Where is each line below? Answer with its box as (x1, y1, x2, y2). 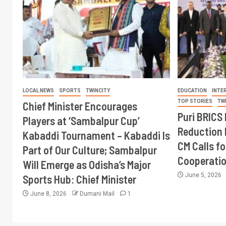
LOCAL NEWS (23, 88, 54, 93)
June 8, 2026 (29, 190, 68, 197)
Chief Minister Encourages (23, 99, 137, 112)
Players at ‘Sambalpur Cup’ (23, 114, 140, 127)
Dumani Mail (80, 190, 116, 197)
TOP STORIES (178, 98, 213, 104)
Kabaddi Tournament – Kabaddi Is (23, 129, 170, 142)
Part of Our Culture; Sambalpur (23, 143, 157, 156)
